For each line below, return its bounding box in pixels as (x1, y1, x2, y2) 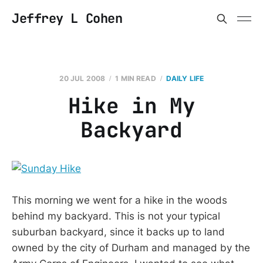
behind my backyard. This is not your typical (12, 210, 220, 222)
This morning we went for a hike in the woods (12, 194, 227, 207)
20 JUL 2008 (59, 74, 106, 83)
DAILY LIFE (166, 74, 204, 83)
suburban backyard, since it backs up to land (12, 226, 225, 238)
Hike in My (68, 92, 195, 120)
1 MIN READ (115, 74, 156, 83)
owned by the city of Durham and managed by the (12, 242, 250, 254)
